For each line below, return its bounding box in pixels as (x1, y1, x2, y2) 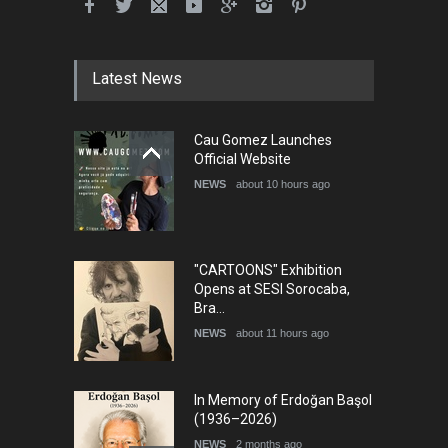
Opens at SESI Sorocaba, (194, 281, 350, 297)
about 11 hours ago (236, 327, 329, 339)
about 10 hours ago (236, 178, 330, 190)
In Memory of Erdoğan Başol (194, 392, 372, 408)
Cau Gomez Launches (194, 132, 332, 148)
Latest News (92, 69, 182, 88)
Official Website (194, 151, 291, 167)
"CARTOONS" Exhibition (194, 262, 342, 278)
